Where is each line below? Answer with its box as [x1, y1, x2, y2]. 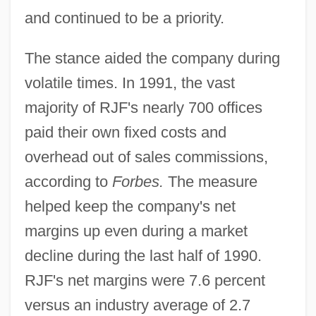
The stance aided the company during [24, 49, 280, 67]
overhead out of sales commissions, [24, 147, 268, 166]
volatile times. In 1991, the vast [24, 73, 235, 92]
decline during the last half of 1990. [24, 246, 262, 265]
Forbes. [111, 172, 164, 190]
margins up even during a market [24, 221, 248, 240]
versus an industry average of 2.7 [24, 296, 250, 314]
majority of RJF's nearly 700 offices [24, 98, 262, 116]
